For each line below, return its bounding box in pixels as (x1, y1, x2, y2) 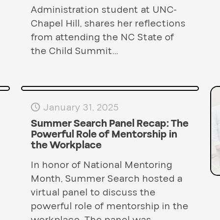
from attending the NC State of (30, 30, 174, 45)
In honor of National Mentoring (30, 158, 172, 172)
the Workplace (30, 138, 102, 153)
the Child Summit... (30, 44, 118, 58)
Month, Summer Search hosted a (30, 172, 183, 186)
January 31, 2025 (43, 101, 119, 115)
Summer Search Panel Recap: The (30, 117, 189, 131)
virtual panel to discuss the (30, 186, 156, 200)
